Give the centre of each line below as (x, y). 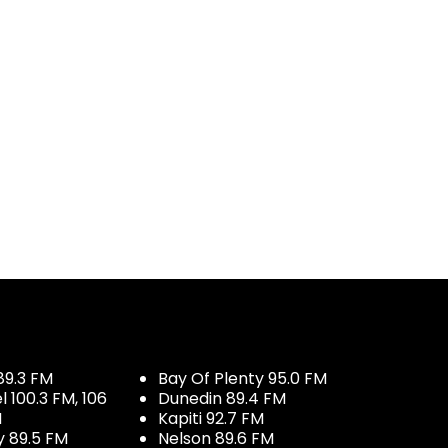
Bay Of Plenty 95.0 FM (242, 378)
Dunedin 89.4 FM (222, 398)
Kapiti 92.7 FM (211, 418)
